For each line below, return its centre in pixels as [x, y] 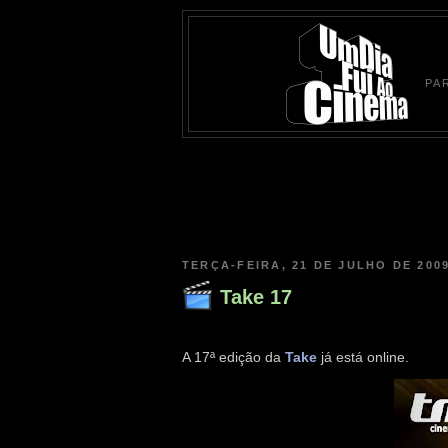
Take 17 [256, 296]
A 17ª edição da [233, 356]
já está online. [363, 356]
